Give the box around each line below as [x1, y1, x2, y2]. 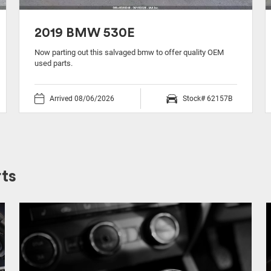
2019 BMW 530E [34, 26, 135, 39]
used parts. [34, 59, 73, 68]
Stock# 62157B [183, 94, 232, 103]
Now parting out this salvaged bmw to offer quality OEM [34, 48, 224, 57]
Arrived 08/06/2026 [50, 94, 114, 103]
